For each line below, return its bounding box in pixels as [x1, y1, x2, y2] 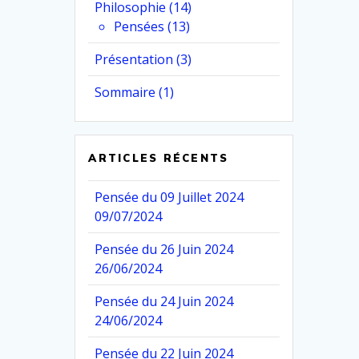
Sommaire [95, 83, 156, 102]
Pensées [114, 18, 165, 36]
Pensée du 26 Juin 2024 [95, 240, 234, 259]
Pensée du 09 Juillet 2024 [95, 188, 244, 207]
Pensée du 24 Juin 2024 [95, 292, 234, 311]
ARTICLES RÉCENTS [88, 151, 229, 165]
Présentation [95, 50, 174, 69]
